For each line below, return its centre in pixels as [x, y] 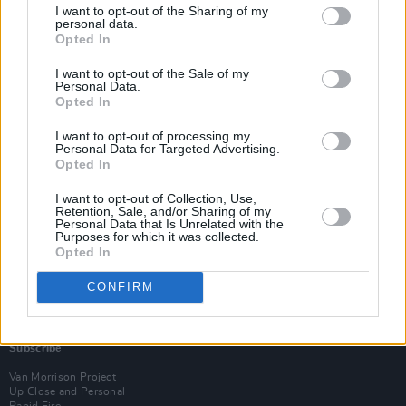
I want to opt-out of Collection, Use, [156, 198]
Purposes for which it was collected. [157, 236]
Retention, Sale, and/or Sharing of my [163, 211]
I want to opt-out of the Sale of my [152, 73]
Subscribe [35, 348]
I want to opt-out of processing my [153, 135]
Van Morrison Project [63, 377]
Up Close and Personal [68, 391]
